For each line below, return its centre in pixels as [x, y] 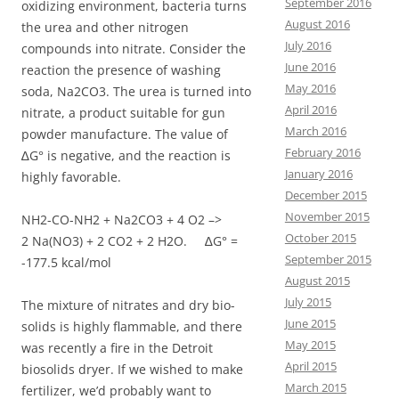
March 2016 [315, 131]
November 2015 [327, 216]
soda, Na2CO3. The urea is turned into [136, 92]
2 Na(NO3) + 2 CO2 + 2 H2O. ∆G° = [130, 241]
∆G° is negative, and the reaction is [126, 156]
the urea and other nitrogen [105, 28]
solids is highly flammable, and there [132, 327]
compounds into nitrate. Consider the [134, 49]
